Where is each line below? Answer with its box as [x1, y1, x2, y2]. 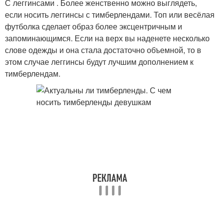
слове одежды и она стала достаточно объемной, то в [5, 44, 201, 55]
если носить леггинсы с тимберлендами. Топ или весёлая [5, 9, 215, 20]
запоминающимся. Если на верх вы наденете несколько [5, 32, 210, 44]
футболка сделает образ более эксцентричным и [5, 21, 182, 32]
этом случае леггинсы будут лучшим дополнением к [5, 56, 193, 67]
